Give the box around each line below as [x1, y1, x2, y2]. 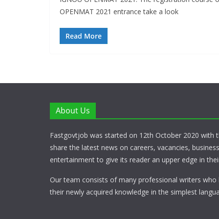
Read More [66, 31, 102, 41]
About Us [56, 105, 90, 116]
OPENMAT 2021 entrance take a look [60, 6, 178, 16]
